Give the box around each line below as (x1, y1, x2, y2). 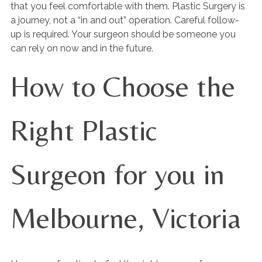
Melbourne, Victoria (11, 201, 241, 235)
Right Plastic (11, 113, 157, 147)
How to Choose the (11, 70, 235, 103)
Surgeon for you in (11, 157, 225, 191)
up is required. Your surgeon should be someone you (11, 29, 236, 40)
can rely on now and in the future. (11, 43, 153, 54)
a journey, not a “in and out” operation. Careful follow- (11, 15, 239, 26)
